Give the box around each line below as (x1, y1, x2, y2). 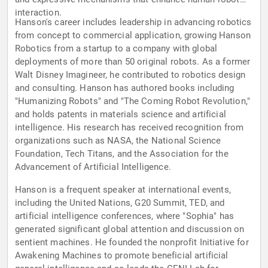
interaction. (15, 7, 62, 19)
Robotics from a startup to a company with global (15, 43, 218, 54)
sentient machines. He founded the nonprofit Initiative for (15, 237, 249, 248)
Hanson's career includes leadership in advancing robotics (15, 17, 252, 28)
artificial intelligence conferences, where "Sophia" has (15, 211, 234, 222)
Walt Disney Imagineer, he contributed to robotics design (15, 69, 246, 81)
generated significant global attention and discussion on (15, 224, 245, 235)
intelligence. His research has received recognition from (15, 122, 244, 133)
